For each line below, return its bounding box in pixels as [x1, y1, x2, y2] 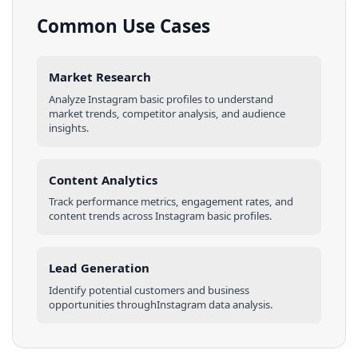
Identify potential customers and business [49, 282, 249, 297]
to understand [202, 91, 273, 106]
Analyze [49, 91, 88, 106]
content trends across [49, 209, 155, 223]
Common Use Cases [37, 13, 210, 38]
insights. [49, 120, 89, 135]
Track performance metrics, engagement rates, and [49, 194, 293, 209]
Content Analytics [49, 171, 157, 188]
